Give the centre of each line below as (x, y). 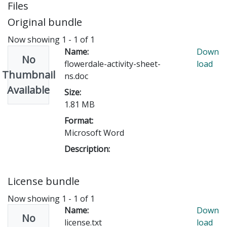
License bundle (44, 181)
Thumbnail (28, 74)
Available (28, 90)
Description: (87, 149)
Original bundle (45, 22)
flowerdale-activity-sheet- (112, 64)
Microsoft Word (94, 133)
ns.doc (76, 76)
